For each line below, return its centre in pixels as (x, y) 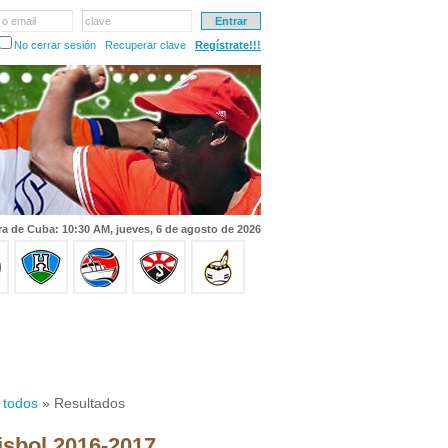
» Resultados (81, 403)
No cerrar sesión (55, 45)
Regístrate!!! (228, 45)
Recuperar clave (145, 45)
